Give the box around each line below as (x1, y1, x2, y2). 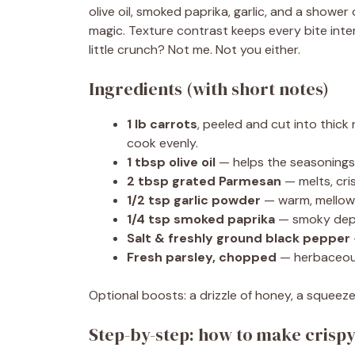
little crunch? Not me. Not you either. (89, 41, 300, 58)
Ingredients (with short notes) (89, 77, 329, 101)
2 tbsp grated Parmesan (127, 173, 281, 189)
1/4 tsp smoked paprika (127, 211, 275, 227)
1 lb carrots (127, 116, 197, 132)
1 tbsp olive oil (127, 154, 216, 170)
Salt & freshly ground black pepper (127, 230, 350, 246)
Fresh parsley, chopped (127, 249, 277, 265)
